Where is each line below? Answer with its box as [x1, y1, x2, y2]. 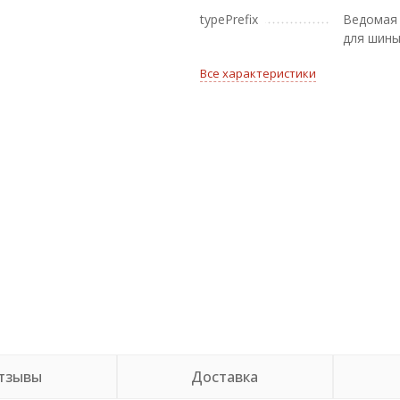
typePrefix [200, 11, 258, 28]
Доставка [191, 367, 259, 387]
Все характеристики [200, 65, 316, 81]
